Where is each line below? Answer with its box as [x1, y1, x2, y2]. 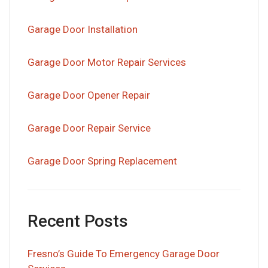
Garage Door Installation [28, 23, 138, 35]
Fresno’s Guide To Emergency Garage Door [28, 247, 220, 260]
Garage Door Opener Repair [28, 89, 150, 101]
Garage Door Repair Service [28, 121, 151, 134]
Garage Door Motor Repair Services [28, 56, 186, 68]
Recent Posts [28, 211, 128, 231]
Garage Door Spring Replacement [28, 154, 177, 167]
